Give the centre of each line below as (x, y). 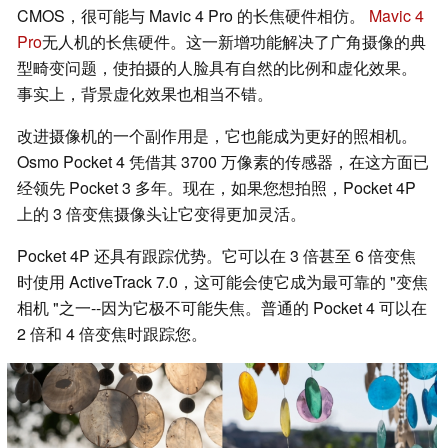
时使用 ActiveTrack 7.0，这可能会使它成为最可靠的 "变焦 (222, 282)
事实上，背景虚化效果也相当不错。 (145, 94)
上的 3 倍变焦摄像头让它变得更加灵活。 (161, 214)
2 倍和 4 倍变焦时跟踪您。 (112, 334)
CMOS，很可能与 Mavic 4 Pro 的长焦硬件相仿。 (193, 16)
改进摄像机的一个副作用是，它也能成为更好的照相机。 (217, 136)
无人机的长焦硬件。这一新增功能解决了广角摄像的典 (234, 42)
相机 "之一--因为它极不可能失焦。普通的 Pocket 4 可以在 (222, 308)
